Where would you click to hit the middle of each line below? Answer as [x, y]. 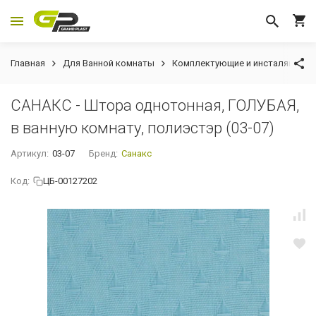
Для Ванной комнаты [109, 63]
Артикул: [30, 153]
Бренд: [104, 153]
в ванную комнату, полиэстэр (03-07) [142, 128]
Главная [28, 63]
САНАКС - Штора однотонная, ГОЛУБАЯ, [155, 105]
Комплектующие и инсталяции [238, 63]
